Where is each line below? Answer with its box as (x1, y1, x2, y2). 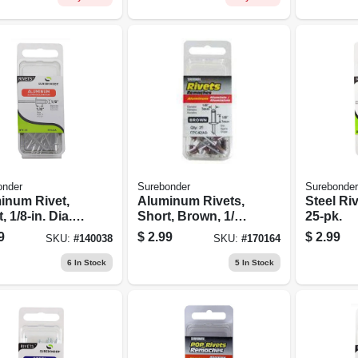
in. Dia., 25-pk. (137, 224, 221, 238)
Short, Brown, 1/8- (137, 209, 245, 223)
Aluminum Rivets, (137, 193, 245, 208)
